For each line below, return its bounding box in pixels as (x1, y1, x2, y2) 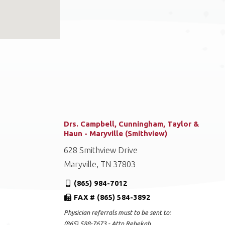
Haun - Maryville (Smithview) (64, 129, 168, 138)
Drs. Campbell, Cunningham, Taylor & (64, 120, 199, 128)
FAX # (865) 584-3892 (74, 193, 151, 201)
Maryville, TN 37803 (64, 160, 136, 169)
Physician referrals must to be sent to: (64, 209, 171, 216)
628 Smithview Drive (64, 146, 138, 155)
